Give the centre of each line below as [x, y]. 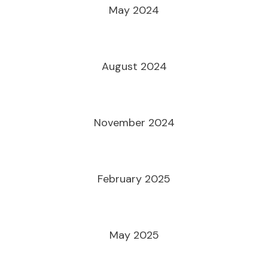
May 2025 [134, 235]
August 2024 [134, 66]
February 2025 [134, 179]
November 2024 [134, 123]
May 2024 [134, 10]
